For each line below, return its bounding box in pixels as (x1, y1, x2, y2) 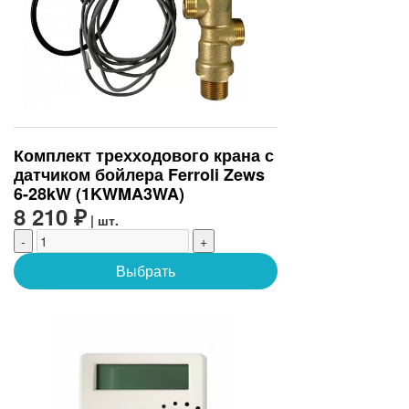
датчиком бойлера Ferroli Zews (14, 163, 265, 187)
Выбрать (115, 260, 175, 282)
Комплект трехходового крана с (14, 143, 274, 168)
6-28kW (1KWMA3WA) (14, 182, 184, 206)
